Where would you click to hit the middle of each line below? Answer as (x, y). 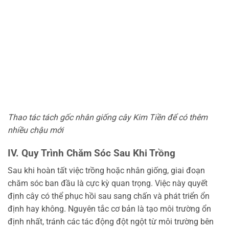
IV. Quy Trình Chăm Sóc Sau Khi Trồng (91, 153)
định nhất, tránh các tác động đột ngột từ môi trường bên (111, 222)
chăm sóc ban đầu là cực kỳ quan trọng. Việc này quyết (108, 184)
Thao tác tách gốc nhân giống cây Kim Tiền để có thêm (108, 117)
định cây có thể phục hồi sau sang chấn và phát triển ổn (109, 196)
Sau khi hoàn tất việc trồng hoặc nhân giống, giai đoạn (106, 171)
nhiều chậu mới (36, 130)
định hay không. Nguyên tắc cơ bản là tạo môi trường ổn (109, 209)
